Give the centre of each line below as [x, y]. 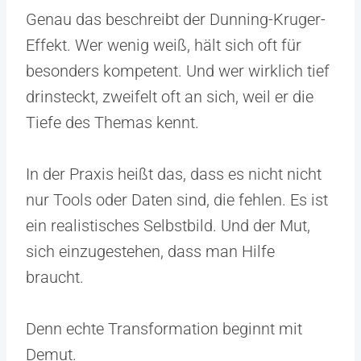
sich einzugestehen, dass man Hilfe [150, 251]
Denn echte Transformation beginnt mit [164, 328]
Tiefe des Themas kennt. [112, 122]
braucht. [55, 277]
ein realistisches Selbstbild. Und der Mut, [168, 225]
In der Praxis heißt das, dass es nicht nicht [174, 174]
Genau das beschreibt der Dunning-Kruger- [176, 19]
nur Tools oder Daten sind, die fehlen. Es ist [177, 199]
